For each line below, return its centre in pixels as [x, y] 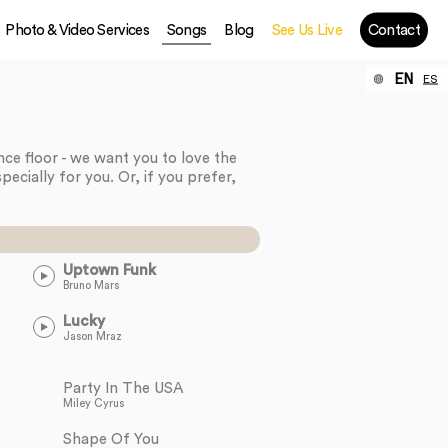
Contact [393, 30]
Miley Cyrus [93, 403]
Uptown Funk [109, 270]
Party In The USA [122, 388]
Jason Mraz [92, 336]
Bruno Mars [90, 285]
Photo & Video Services [77, 30]
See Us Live [306, 30]
